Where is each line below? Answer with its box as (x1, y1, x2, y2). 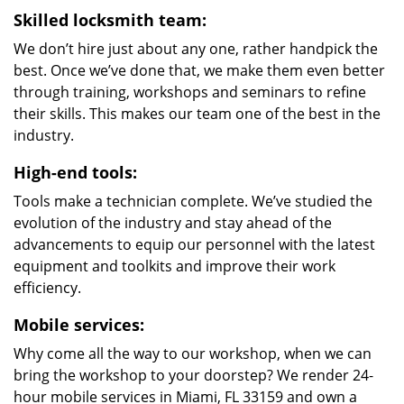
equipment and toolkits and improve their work (14, 256, 335, 276)
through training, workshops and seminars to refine (14, 82, 366, 102)
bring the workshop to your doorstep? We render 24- (14, 365, 373, 385)
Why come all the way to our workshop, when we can (14, 344, 372, 363)
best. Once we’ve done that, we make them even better (14, 60, 385, 80)
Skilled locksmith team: (14, 9, 207, 31)
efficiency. (14, 278, 81, 298)
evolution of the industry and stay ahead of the (14, 213, 332, 233)
